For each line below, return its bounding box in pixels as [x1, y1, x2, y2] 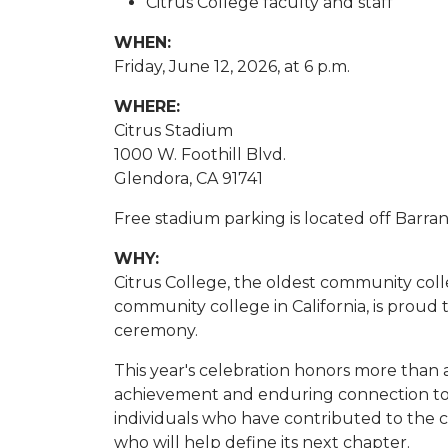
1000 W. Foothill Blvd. [114, 145, 286, 165]
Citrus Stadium [114, 121, 233, 141]
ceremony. [114, 321, 198, 341]
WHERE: [114, 97, 180, 117]
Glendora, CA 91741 [114, 169, 263, 189]
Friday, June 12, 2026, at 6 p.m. [114, 57, 350, 77]
